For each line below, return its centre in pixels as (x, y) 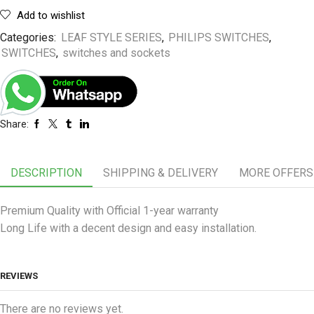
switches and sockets (116, 53)
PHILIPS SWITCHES (219, 38)
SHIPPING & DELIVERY (161, 172)
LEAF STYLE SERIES (111, 38)
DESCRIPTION (46, 172)
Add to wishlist (51, 16)
